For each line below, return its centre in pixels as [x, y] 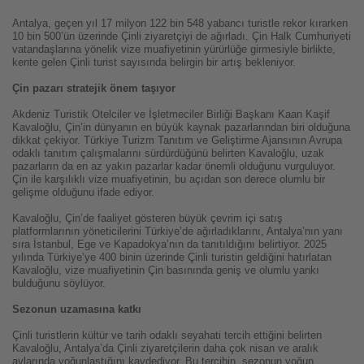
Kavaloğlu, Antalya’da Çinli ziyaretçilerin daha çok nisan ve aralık [165, 349]
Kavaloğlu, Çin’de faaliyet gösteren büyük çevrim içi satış [147, 219]
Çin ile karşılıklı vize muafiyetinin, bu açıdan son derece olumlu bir [169, 180]
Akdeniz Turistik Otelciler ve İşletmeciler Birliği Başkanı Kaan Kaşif [171, 115]
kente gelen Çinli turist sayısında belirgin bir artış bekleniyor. [154, 63]
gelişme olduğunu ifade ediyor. [83, 193]
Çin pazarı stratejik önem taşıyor [94, 89]
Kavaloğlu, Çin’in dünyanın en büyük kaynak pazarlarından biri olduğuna [181, 128]
